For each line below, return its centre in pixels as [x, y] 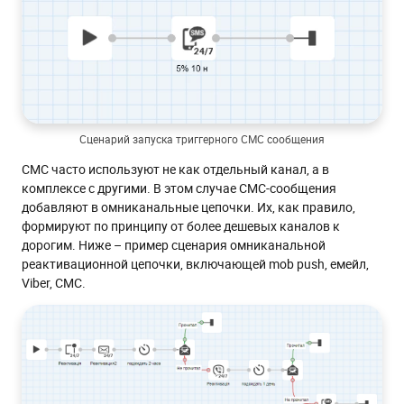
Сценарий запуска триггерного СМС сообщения [202, 139]
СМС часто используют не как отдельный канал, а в [175, 170]
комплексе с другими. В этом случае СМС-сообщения [179, 188]
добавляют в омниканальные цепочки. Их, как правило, [188, 207]
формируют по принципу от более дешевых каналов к [181, 226]
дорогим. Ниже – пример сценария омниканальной [174, 245]
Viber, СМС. [54, 283]
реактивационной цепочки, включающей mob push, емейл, [195, 264]
